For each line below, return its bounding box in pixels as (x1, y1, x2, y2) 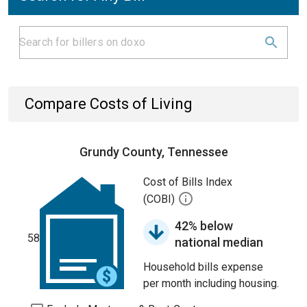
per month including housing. (143, 277, 279, 290)
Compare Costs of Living (25, 95, 193, 112)
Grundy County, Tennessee (79, 145, 228, 159)
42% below (175, 219, 233, 233)
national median (175, 235, 263, 249)
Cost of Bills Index (143, 175, 232, 188)
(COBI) (143, 193, 177, 206)
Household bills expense (143, 260, 263, 273)
